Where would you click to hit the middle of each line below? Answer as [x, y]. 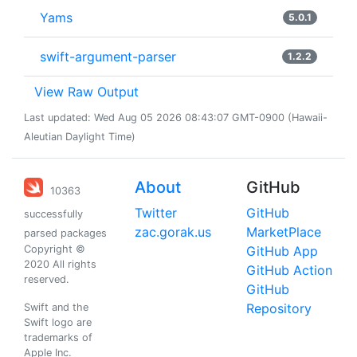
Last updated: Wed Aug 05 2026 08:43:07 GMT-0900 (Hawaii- [176, 118]
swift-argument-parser [108, 57]
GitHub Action [289, 271]
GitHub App [282, 251]
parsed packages [65, 233]
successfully [53, 214]
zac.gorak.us [173, 232]
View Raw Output [86, 92]
